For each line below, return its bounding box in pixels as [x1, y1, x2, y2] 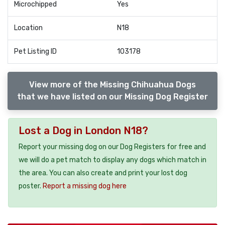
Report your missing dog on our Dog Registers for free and [19, 142, 206, 151]
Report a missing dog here [43, 181, 127, 190]
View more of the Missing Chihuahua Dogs [29, 79, 196, 89]
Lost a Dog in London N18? [19, 124, 148, 137]
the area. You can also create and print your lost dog [19, 168, 187, 177]
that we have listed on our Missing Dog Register [17, 91, 208, 101]
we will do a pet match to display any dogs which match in [19, 155, 206, 164]
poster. [19, 181, 43, 190]
